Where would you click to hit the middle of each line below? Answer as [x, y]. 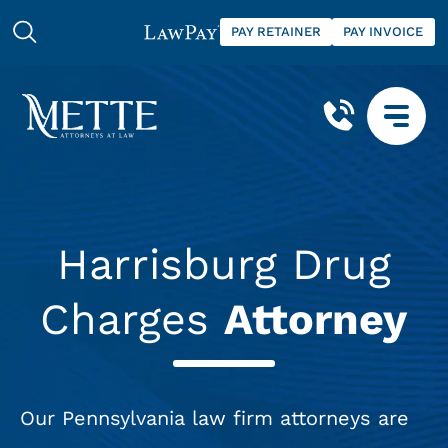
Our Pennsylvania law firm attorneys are [215, 418]
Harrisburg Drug [223, 264]
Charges [132, 319]
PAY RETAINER [276, 32]
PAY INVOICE [383, 32]
